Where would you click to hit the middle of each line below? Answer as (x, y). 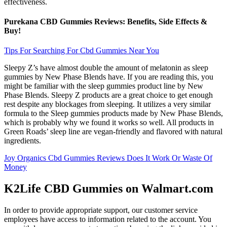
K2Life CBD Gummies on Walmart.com (109, 189)
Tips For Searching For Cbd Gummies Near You (82, 51)
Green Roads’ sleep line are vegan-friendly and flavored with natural (113, 132)
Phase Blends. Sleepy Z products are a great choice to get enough (108, 95)
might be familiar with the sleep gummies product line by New (104, 86)
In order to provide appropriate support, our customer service (101, 210)
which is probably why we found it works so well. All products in (109, 123)
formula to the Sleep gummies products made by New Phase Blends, (113, 113)
